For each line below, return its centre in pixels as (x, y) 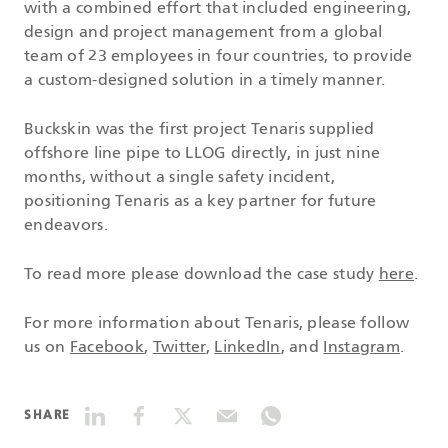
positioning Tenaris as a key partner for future (200, 202)
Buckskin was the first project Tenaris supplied (199, 130)
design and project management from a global (203, 33)
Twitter (179, 348)
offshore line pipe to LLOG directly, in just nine (202, 154)
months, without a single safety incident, (179, 178)
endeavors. (66, 226)
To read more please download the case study (201, 275)
